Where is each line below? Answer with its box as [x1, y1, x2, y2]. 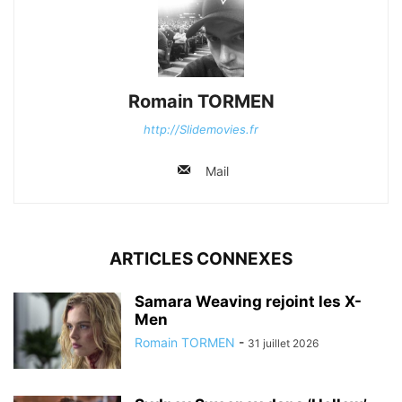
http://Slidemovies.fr [144, 122, 258, 137]
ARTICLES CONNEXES [109, 249, 293, 270]
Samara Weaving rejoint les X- [135, 293, 362, 311]
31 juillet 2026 [248, 336, 319, 351]
